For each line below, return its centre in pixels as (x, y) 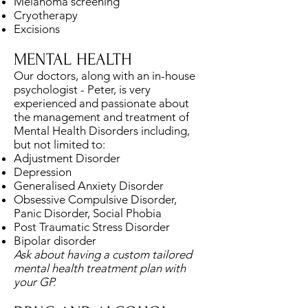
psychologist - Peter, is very (82, 89)
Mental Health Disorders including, (102, 130)
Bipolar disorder (55, 240)
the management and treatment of (101, 117)
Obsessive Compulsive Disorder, (95, 199)
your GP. (35, 282)
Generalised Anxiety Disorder (89, 185)
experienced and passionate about (101, 103)
